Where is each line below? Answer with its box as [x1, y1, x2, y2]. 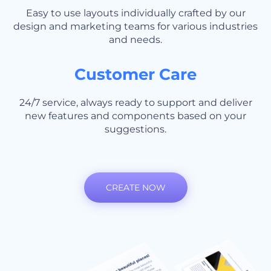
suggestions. [105, 123, 166, 135]
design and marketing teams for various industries [13, 21, 258, 33]
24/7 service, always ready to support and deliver [19, 97, 252, 109]
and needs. [109, 34, 162, 46]
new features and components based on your [25, 110, 246, 122]
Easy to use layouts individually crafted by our [25, 7, 246, 19]
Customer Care [74, 65, 197, 85]
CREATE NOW [105, 182, 166, 194]
